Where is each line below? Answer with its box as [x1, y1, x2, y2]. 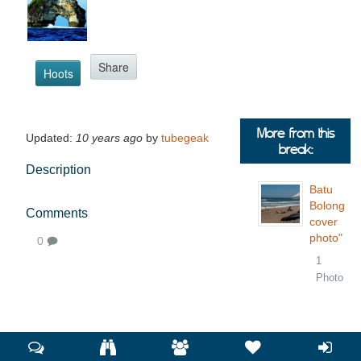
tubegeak [161, 131, 209, 145]
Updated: [26, 131, 76, 145]
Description [26, 163, 91, 177]
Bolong [309, 199, 346, 213]
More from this [256, 124, 334, 143]
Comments [26, 206, 88, 221]
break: [278, 140, 313, 159]
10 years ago [76, 131, 146, 145]
